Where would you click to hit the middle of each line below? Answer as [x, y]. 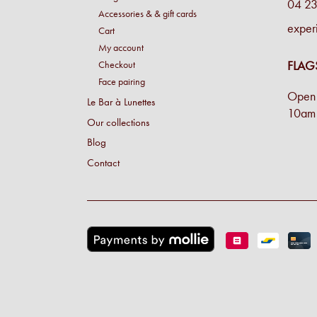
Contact [103, 163]
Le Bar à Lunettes [121, 102]
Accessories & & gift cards [148, 13]
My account [121, 47]
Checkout [117, 64]
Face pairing [122, 81]
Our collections [118, 122]
